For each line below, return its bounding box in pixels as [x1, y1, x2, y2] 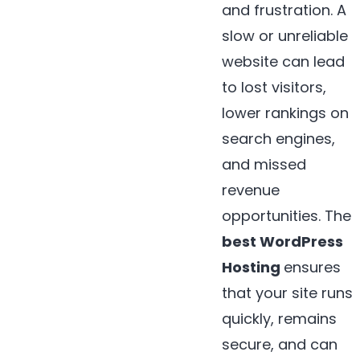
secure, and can [222, 333, 337, 354]
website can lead [222, 51, 345, 72]
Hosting [222, 256, 284, 277]
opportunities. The [222, 205, 351, 226]
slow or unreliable [222, 25, 348, 46]
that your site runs [222, 282, 353, 303]
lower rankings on [222, 102, 349, 123]
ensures [284, 256, 341, 277]
